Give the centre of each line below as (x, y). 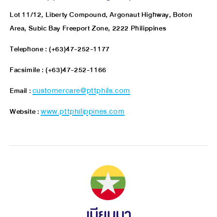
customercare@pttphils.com (81, 91)
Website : (25, 111)
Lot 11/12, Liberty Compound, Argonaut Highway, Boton (101, 15)
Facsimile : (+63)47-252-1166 (58, 70)
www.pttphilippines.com (83, 111)
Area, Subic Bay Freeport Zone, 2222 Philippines (88, 28)
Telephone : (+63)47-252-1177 (60, 49)
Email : (21, 91)
